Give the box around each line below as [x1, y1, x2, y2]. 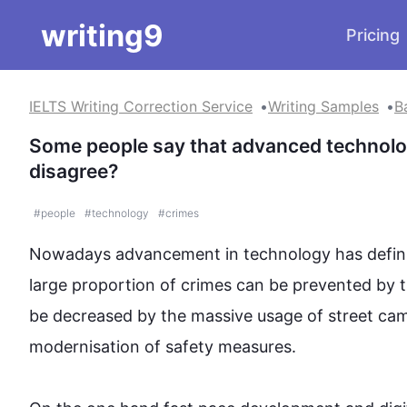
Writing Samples [268, 97, 379, 115]
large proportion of [29, 275, 181, 294]
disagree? [29, 160, 118, 183]
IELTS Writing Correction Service [29, 97, 253, 115]
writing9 [41, 16, 164, 54]
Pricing [346, 25, 400, 45]
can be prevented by [232, 275, 400, 294]
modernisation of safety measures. [29, 337, 296, 356]
